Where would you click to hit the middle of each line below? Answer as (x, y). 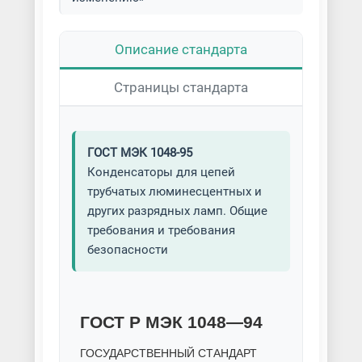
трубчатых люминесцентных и (174, 192)
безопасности (127, 250)
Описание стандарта (181, 49)
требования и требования (161, 230)
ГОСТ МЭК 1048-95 (139, 153)
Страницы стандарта (181, 87)
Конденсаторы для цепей (161, 172)
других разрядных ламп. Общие (177, 211)
